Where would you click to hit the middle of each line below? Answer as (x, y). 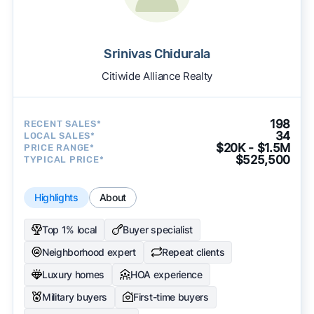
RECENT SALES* (62, 124)
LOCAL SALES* (59, 136)
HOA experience (166, 274)
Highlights (56, 197)
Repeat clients (193, 252)
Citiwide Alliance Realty (157, 76)
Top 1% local (69, 229)
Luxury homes (73, 274)
